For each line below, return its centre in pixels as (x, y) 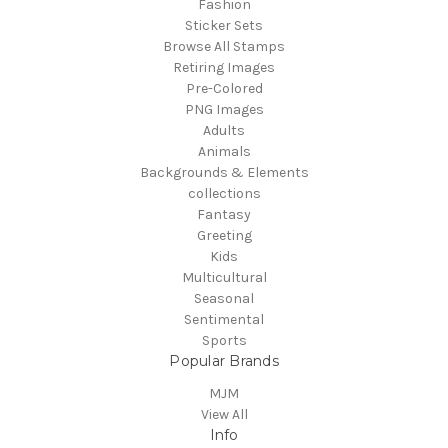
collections (224, 193)
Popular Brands (224, 360)
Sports (224, 340)
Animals (224, 151)
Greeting (224, 235)
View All (224, 414)
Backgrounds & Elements (224, 172)
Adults (224, 130)
